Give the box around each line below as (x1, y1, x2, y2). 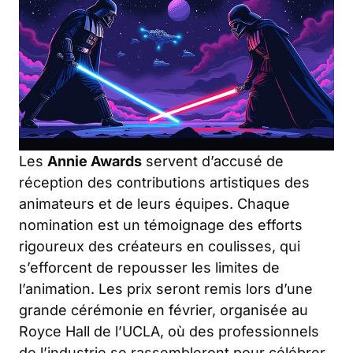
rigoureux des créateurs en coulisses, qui (19, 237, 300, 255)
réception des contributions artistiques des (19, 173, 310, 191)
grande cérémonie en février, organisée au (19, 301, 308, 318)
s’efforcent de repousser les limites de (19, 258, 280, 276)
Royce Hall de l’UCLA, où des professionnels (19, 322, 319, 340)
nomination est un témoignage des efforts (19, 216, 303, 233)
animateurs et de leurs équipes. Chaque (19, 195, 290, 212)
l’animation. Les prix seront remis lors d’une (19, 280, 313, 297)
